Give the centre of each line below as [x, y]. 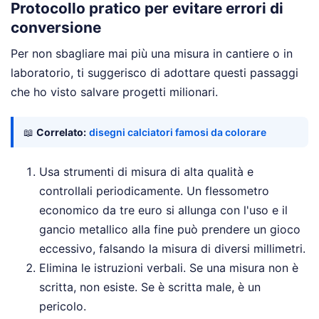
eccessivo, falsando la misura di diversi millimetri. [172, 249]
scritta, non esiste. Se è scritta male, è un [150, 287]
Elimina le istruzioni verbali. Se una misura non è [169, 268]
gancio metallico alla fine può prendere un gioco [170, 230]
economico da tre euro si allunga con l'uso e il [163, 210]
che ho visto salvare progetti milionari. [114, 92]
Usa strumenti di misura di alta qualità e [146, 172]
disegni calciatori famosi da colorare [178, 132]
